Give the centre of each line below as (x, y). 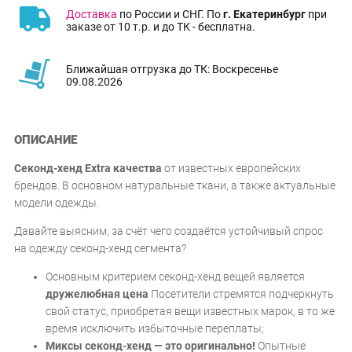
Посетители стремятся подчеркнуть (242, 294)
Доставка (92, 14)
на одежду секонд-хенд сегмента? (101, 249)
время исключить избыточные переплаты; (155, 329)
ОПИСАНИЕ (46, 140)
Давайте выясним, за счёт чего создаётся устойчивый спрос (169, 231)
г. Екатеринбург (264, 14)
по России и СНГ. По (170, 14)
